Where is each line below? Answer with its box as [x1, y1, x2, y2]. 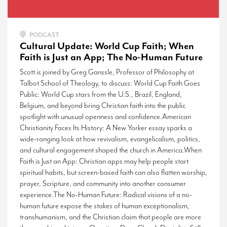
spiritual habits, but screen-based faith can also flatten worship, [20, 167, 207, 177]
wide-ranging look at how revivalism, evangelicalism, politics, [20, 134, 200, 144]
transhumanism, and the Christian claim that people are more [20, 212, 201, 222]
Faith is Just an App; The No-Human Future [20, 51, 203, 63]
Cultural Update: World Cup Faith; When [20, 40, 194, 52]
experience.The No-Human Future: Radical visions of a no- [20, 190, 192, 200]
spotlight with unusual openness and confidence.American [20, 111, 191, 122]
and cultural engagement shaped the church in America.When [20, 145, 202, 155]
